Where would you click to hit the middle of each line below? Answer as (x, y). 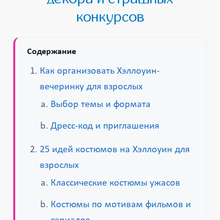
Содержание (52, 52)
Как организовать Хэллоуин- (100, 71)
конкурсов (110, 17)
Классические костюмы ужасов (116, 183)
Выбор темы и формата (101, 105)
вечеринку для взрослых (92, 87)
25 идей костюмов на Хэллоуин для (115, 150)
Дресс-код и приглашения (105, 126)
